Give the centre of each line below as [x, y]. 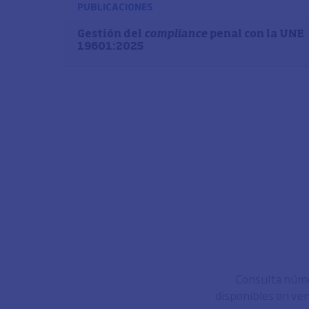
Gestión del [111, 34]
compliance [176, 34]
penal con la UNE [256, 34]
